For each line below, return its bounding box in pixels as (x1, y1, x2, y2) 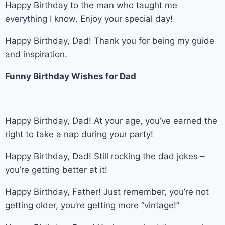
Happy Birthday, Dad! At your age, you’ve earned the (5, 115, 217, 126)
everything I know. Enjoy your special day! (5, 13, 173, 24)
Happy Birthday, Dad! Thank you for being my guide (5, 35, 214, 46)
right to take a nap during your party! (5, 129, 153, 139)
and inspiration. (5, 49, 67, 59)
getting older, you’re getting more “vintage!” (5, 200, 179, 210)
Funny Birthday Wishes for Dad (5, 71, 136, 81)
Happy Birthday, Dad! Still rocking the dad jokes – (5, 151, 205, 161)
